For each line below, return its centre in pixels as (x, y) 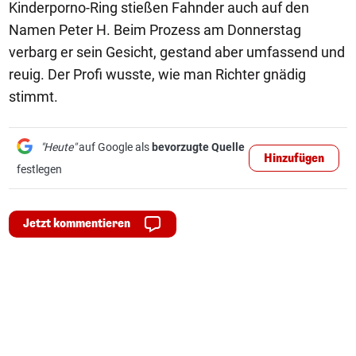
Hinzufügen (294, 159)
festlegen (39, 169)
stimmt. (33, 97)
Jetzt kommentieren (77, 224)
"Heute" (58, 147)
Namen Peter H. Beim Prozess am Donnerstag (155, 30)
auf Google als (114, 147)
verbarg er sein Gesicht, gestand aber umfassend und (177, 52)
